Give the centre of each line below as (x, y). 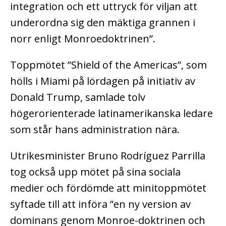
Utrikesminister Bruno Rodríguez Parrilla (108, 155)
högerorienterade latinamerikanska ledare (111, 113)
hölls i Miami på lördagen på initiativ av (103, 81)
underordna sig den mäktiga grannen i (103, 22)
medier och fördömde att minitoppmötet (108, 188)
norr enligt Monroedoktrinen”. (83, 38)
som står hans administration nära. (95, 129)
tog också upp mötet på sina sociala (95, 172)
